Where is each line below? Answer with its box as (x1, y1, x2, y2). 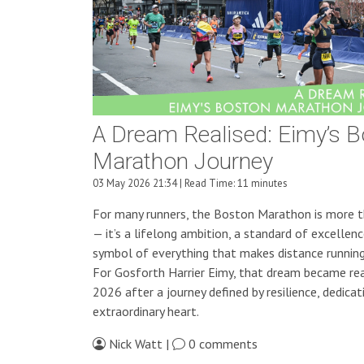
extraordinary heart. (93, 303, 199, 320)
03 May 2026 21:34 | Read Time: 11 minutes (93, 176, 288, 191)
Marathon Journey (93, 145, 273, 180)
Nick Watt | (106, 336, 172, 353)
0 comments (185, 336, 258, 353)
